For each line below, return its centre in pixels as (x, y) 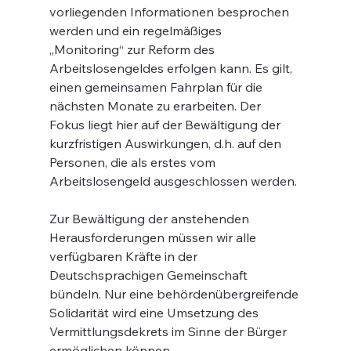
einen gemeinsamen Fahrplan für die (157, 87)
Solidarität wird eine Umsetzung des (155, 313)
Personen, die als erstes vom (134, 162)
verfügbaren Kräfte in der (125, 256)
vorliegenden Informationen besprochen (170, 12)
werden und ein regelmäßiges (137, 31)
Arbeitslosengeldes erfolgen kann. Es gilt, (172, 68)
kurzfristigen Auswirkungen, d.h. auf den (166, 143)
